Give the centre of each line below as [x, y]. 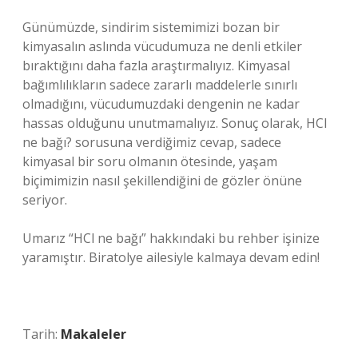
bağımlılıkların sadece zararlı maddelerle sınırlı [160, 85]
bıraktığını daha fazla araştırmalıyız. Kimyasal [156, 66]
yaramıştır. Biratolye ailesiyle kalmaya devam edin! [171, 257]
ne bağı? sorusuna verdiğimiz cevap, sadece [152, 142]
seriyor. [45, 200]
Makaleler [93, 334]
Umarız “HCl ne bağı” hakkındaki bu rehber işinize [171, 238]
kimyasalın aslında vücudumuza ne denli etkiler [162, 46]
